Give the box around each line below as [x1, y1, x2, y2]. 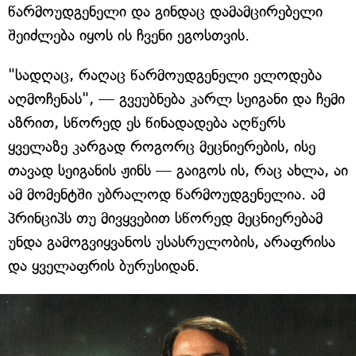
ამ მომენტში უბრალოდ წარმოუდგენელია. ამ [8, 185, 325, 204]
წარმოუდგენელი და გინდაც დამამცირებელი [8, 2, 323, 21]
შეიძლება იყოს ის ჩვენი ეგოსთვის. [8, 26, 250, 45]
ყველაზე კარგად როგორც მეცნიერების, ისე [8, 137, 315, 157]
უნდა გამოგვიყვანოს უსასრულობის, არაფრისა [8, 233, 335, 252]
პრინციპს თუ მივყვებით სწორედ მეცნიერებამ [8, 209, 323, 228]
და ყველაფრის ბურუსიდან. [8, 257, 199, 276]
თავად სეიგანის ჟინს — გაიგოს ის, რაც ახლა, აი [8, 161, 348, 180]
